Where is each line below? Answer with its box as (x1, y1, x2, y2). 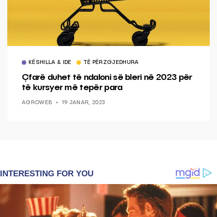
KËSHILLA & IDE (29, 60, 72, 65)
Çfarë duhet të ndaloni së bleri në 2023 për (22, 73, 192, 82)
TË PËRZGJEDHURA (83, 60, 139, 65)
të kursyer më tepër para (22, 83, 123, 92)
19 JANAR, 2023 (62, 100, 105, 106)
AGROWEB (22, 100, 52, 106)
